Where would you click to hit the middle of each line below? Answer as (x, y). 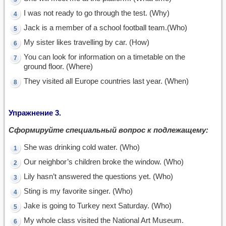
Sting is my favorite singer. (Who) (78, 191)
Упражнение (31, 113)
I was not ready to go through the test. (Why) (97, 13)
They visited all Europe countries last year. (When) (106, 81)
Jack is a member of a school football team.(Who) (105, 27)
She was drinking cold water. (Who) (82, 147)
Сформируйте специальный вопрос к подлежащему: (108, 130)
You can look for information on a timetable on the (104, 57)
